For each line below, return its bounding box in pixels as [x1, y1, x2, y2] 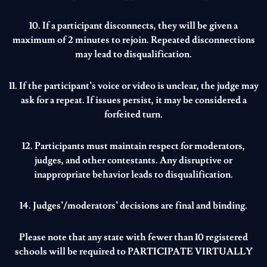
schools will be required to [14, 246, 128, 258]
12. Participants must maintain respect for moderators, [22, 139, 245, 153]
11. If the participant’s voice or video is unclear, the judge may [8, 79, 259, 93]
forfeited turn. [104, 108, 163, 122]
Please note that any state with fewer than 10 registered [19, 231, 248, 244]
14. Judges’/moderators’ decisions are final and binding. [20, 199, 247, 213]
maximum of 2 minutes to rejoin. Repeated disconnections [12, 33, 255, 47]
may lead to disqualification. [75, 48, 192, 61]
